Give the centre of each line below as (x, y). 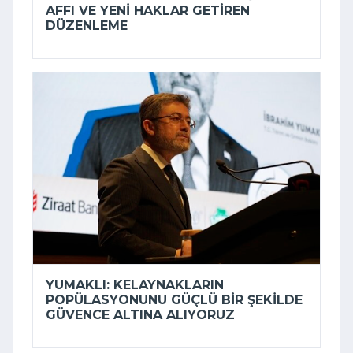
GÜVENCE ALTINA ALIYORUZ (140, 314)
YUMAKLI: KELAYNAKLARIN (135, 284)
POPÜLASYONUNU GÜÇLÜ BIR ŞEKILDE (174, 299)
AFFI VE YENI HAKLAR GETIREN (148, 11)
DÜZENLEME (87, 26)
